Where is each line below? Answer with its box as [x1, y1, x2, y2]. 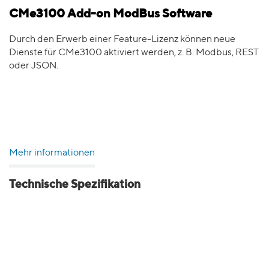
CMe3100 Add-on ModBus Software [9, 8, 212, 20]
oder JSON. [9, 61, 58, 71]
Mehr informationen [9, 148, 95, 158]
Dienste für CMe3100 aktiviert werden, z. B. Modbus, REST [9, 48, 259, 58]
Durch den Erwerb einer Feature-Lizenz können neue [9, 35, 235, 44]
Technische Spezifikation [9, 179, 141, 190]
